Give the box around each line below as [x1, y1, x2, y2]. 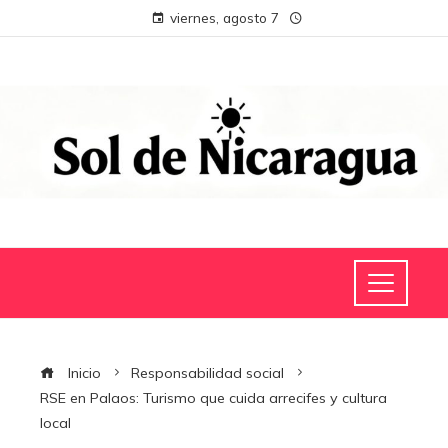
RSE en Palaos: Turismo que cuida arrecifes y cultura [40, 389, 387, 408]
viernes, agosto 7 [169, 9, 279, 26]
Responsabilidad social [131, 364, 284, 383]
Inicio [64, 364, 101, 383]
